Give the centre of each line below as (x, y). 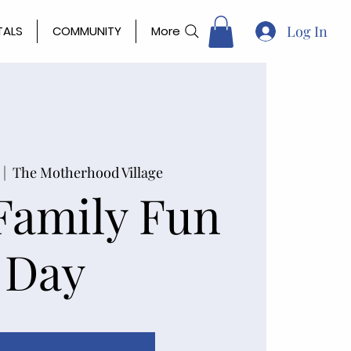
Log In (308, 31)
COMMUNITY (87, 31)
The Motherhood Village (88, 173)
